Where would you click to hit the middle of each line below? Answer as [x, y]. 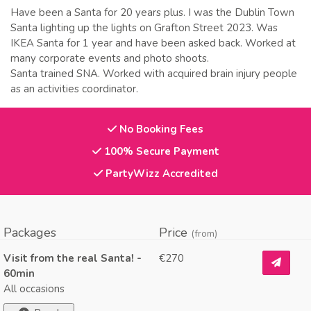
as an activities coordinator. [74, 89]
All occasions [34, 288]
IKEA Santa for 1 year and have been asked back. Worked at [153, 43]
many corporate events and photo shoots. [110, 58]
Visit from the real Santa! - [73, 258]
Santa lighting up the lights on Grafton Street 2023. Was [144, 28]
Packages [30, 232]
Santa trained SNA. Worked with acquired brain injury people [154, 74]
